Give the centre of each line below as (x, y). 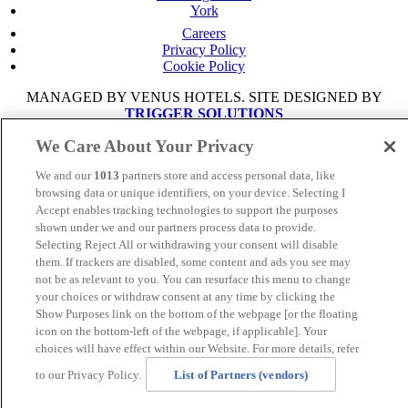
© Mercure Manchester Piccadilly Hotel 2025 (204, 145)
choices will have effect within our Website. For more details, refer (197, 348)
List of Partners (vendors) (241, 374)
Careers (204, 34)
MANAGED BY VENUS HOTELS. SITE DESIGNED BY (204, 97)
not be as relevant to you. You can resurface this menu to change (193, 279)
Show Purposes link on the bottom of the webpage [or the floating (197, 314)
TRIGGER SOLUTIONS (204, 114)
